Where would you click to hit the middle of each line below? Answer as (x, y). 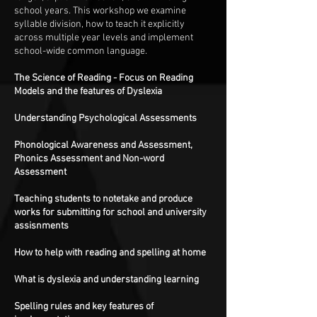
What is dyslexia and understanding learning (106, 280)
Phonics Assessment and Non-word (89, 159)
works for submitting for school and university (110, 213)
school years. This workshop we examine (100, 11)
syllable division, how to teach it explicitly (99, 24)
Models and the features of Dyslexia (88, 92)
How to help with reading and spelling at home (110, 253)
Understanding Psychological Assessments (105, 119)
